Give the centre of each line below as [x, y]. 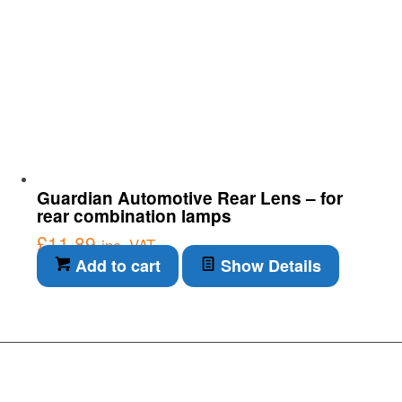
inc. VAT [128, 245]
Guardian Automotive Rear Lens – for [189, 197]
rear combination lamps [134, 215]
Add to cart [115, 265]
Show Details [268, 265]
